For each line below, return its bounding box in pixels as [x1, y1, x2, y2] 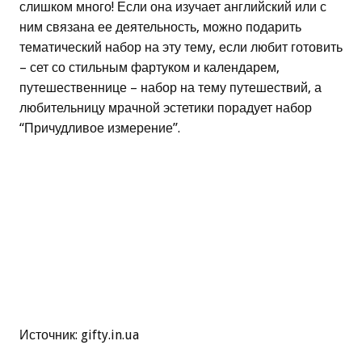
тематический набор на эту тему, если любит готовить [19, 40, 343, 56]
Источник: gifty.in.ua [19, 326, 139, 343]
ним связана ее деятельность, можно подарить [19, 19, 301, 36]
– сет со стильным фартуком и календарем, [19, 60, 280, 76]
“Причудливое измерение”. [19, 120, 180, 137]
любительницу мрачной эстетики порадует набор [19, 100, 312, 116]
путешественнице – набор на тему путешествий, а [19, 80, 322, 96]
